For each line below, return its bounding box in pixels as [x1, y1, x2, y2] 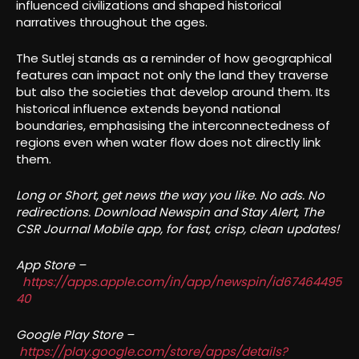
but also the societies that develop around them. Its [16, 83, 330, 100]
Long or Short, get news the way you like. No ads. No [16, 186, 325, 204]
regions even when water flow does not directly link [16, 133, 321, 151]
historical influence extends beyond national [16, 99, 280, 117]
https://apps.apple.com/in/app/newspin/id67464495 [22, 272, 341, 290]
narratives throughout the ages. [16, 13, 208, 30]
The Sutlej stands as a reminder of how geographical [16, 49, 332, 67]
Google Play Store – [16, 325, 134, 343]
